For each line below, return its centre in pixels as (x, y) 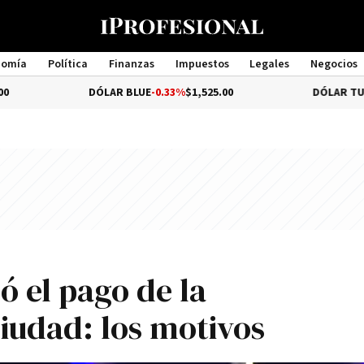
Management (182, 79)
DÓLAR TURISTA (307, 93)
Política (67, 64)
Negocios (334, 64)
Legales (270, 64)
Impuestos (202, 64)
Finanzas (131, 64)
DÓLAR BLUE (73, 93)
